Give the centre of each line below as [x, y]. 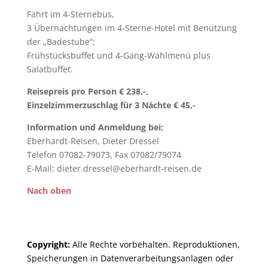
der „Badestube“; [61, 42]
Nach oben [49, 191]
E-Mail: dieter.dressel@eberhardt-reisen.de [114, 168]
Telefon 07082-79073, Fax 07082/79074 [104, 155]
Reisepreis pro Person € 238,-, [87, 91]
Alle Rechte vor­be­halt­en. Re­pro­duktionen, [155, 244]
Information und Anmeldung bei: [95, 127]
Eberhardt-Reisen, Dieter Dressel [93, 141]
